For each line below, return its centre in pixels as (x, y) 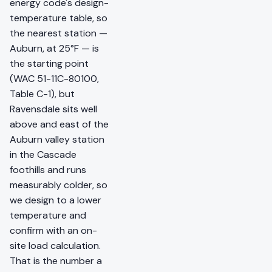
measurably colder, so (59, 185)
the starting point (49, 64)
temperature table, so (59, 18)
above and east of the (59, 124)
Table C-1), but (42, 94)
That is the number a (56, 261)
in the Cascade (43, 155)
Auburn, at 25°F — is (54, 49)
